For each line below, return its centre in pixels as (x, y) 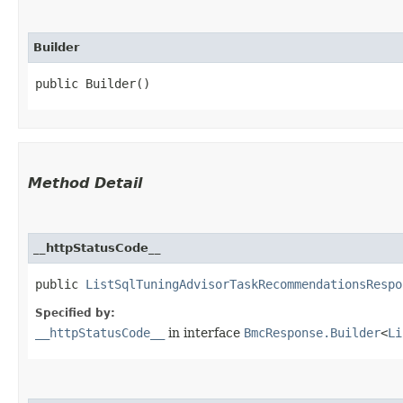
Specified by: (75, 313)
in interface (204, 332)
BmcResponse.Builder (312, 332)
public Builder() (93, 83)
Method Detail (85, 183)
